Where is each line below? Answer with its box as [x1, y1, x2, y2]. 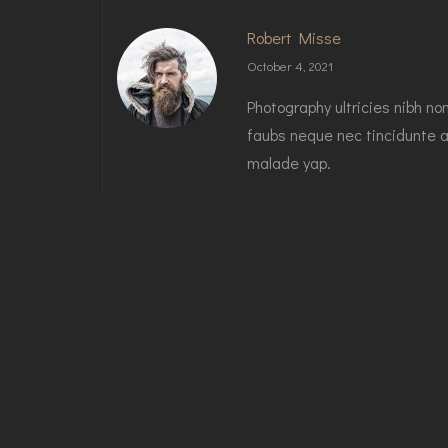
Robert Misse [247, 27, 341, 49]
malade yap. [247, 152, 331, 174]
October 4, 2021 [247, 57, 333, 75]
